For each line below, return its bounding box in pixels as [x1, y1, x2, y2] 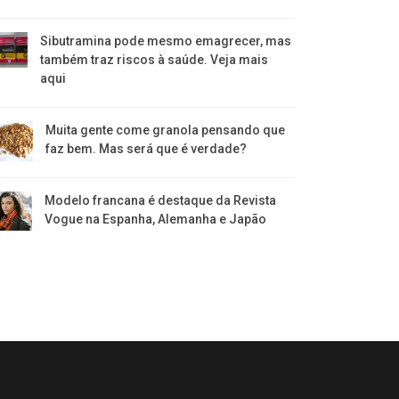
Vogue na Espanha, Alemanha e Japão [44, 211, 266, 226]
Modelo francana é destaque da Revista [44, 192, 276, 208]
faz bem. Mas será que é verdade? [45, 141, 248, 156]
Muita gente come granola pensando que [45, 122, 286, 137]
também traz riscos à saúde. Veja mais [39, 52, 268, 67]
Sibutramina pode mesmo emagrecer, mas [39, 33, 291, 48]
